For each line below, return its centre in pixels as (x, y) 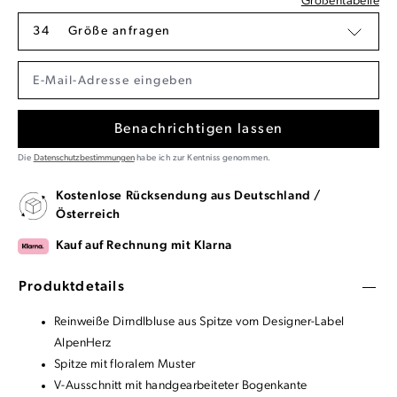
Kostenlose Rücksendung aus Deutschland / (189, 197)
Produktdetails (72, 288)
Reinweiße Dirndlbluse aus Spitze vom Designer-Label (199, 323)
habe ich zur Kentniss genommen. (202, 159)
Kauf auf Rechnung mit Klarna (144, 246)
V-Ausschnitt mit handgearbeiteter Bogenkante (181, 386)
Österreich (88, 215)
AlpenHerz (83, 344)
